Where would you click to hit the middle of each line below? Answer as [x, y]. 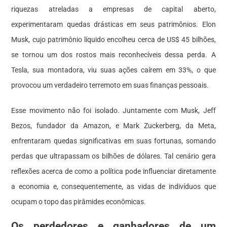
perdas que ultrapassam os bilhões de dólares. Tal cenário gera [113, 156]
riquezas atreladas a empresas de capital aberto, [113, 9]
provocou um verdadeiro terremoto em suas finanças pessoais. [110, 85]
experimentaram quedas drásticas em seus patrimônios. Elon [113, 24]
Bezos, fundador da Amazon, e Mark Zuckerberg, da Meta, [113, 125]
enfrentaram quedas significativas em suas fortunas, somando [113, 141]
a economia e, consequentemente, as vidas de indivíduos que [113, 186]
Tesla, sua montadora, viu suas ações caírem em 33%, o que [113, 70]
